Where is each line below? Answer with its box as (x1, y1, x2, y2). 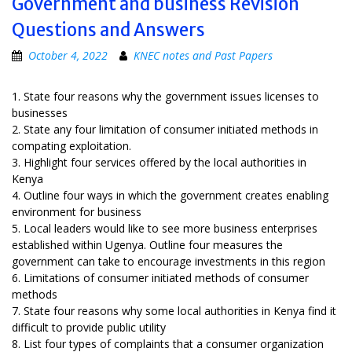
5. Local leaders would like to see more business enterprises (12, 220, 317, 236)
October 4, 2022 (28, 47, 108, 63)
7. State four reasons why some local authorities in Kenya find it (12, 302, 336, 318)
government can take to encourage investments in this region (12, 253, 325, 269)
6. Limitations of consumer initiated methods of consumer (12, 269, 309, 285)
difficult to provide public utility (12, 319, 166, 335)
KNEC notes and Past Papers (134, 47, 273, 63)
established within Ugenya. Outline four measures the (12, 236, 283, 252)
